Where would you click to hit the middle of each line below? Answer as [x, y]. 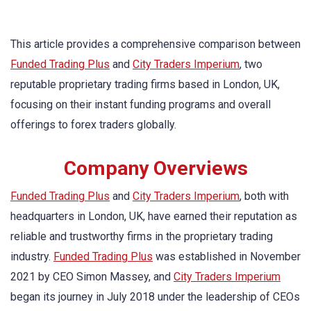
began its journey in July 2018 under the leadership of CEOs [155, 297]
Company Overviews [155, 169]
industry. [32, 257]
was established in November [227, 257]
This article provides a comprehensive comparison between [155, 44]
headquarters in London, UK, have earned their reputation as [154, 217]
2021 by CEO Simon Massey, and [92, 277]
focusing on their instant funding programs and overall [141, 104]
